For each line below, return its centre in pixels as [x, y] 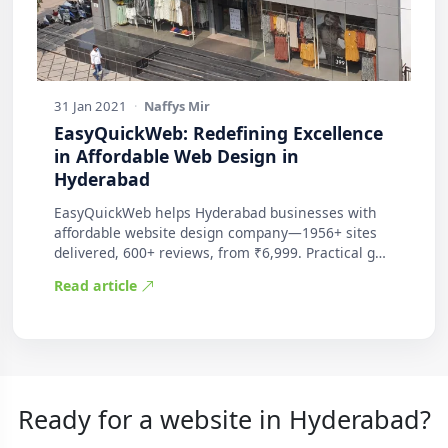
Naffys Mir [177, 106]
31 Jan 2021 [90, 106]
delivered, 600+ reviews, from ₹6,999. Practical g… [219, 253]
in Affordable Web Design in [176, 156]
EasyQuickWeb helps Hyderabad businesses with [215, 213]
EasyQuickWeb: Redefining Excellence [218, 133]
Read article [97, 286]
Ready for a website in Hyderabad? [224, 419]
